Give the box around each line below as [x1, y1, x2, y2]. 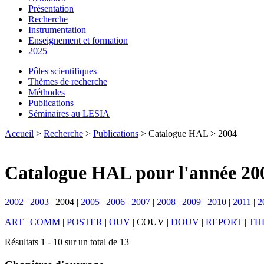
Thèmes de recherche [28, 77, 107, 87]
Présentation [28, 4, 74, 14]
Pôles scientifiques [28, 66, 97, 76]
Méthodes [28, 87, 65, 97]
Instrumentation [28, 25, 86, 35]
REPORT [206, 216, 242, 227]
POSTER [67, 216, 103, 227]
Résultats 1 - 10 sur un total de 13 [5, 236, 129, 247]
